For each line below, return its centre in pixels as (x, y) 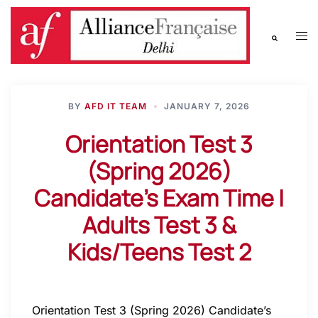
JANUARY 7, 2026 (207, 106)
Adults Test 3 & (159, 225)
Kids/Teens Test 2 (159, 252)
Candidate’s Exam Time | (159, 198)
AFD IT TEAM (116, 106)
